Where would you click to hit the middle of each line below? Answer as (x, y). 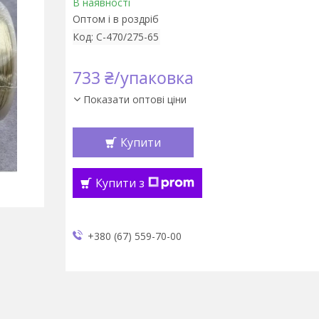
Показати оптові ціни (135, 99)
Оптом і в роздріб (115, 19)
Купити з (120, 183)
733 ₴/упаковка (133, 78)
